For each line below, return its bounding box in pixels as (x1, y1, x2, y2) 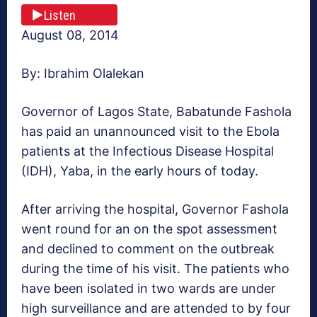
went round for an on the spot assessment (21, 221, 277, 237)
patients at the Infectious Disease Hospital (21, 144, 274, 159)
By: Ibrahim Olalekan (21, 66, 144, 81)
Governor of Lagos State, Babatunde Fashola (21, 104, 292, 120)
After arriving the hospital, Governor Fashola (21, 202, 289, 217)
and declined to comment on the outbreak (21, 241, 275, 257)
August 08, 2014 (21, 28, 119, 43)
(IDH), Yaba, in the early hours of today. (21, 163, 258, 179)
